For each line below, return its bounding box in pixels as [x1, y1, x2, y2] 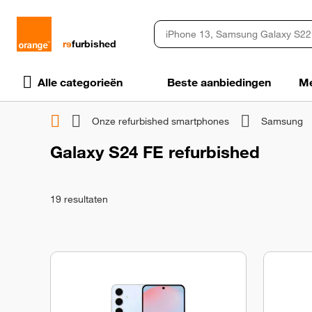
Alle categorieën [38, 75, 123, 89]
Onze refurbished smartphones [92, 114, 229, 127]
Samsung [261, 114, 303, 127]
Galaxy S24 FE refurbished [50, 141, 260, 162]
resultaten [61, 192, 108, 205]
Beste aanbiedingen [167, 75, 271, 89]
